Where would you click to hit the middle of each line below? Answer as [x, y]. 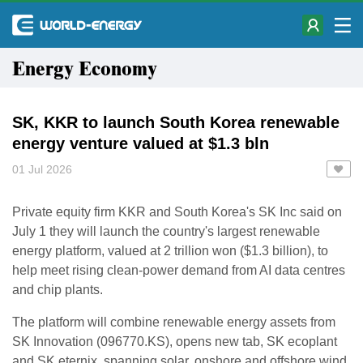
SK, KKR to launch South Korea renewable [176, 122]
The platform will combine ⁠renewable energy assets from [174, 322]
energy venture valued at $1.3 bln [141, 143]
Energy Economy [90, 70]
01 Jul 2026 [42, 169]
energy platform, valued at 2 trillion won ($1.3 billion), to [170, 251]
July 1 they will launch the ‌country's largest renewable [166, 231]
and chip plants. [58, 290]
